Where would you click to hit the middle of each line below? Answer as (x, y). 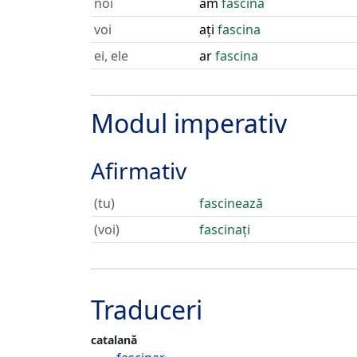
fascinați (225, 229)
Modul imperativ (189, 123)
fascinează (231, 203)
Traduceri (147, 310)
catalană (114, 340)
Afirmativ (139, 171)
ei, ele (111, 56)
